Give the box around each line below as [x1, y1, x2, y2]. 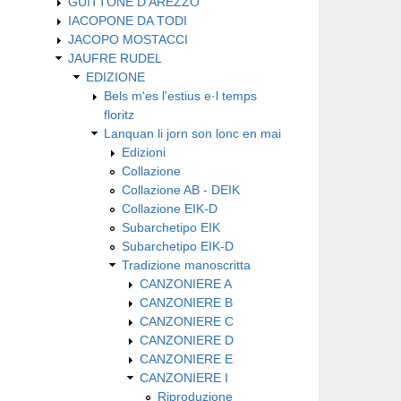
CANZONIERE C [140, 313, 234, 328]
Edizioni [122, 144, 166, 159]
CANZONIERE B [140, 294, 233, 310]
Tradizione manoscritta [122, 257, 251, 272]
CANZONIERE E [140, 351, 233, 366]
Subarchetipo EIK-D [122, 238, 234, 253]
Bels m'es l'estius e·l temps [104, 88, 257, 103]
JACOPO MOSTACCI [68, 31, 188, 47]
